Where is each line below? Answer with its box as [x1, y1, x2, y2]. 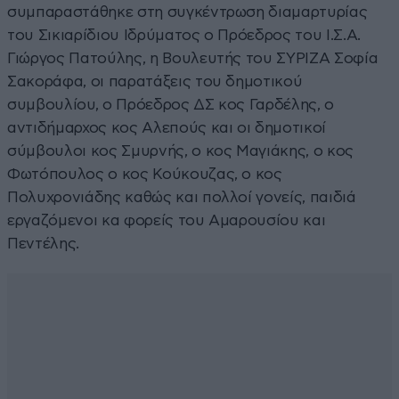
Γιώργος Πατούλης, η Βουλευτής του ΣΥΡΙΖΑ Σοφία [7, 50, 379, 66]
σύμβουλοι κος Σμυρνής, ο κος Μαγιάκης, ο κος [7, 142, 354, 159]
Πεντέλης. [7, 235, 79, 251]
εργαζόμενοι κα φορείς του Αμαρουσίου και [7, 212, 326, 228]
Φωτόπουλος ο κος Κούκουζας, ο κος [7, 166, 282, 182]
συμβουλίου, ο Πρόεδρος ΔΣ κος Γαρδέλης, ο [7, 96, 335, 112]
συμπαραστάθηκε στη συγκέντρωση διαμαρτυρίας [7, 4, 368, 20]
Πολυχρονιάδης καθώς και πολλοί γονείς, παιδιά [7, 189, 356, 205]
